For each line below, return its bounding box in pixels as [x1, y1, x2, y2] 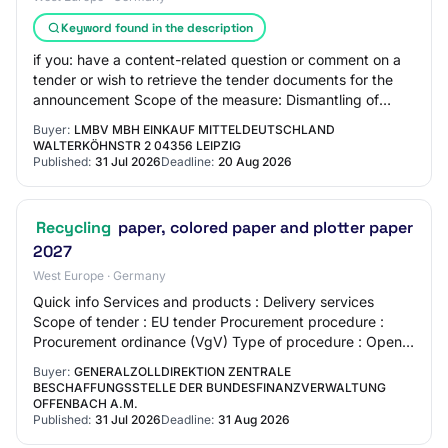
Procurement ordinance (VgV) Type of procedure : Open [33, 333, 402, 350]
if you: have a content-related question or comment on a [33, 51, 401, 68]
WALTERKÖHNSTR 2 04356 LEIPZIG [33, 138, 241, 153]
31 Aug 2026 [218, 412, 290, 427]
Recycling [36, 217, 111, 238]
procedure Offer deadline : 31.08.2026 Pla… [33, 353, 323, 370]
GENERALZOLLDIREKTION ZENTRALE [74, 364, 291, 379]
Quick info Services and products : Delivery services [33, 293, 374, 310]
